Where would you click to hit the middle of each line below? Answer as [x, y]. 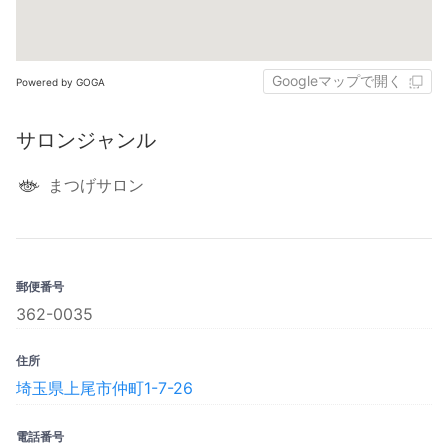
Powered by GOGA [60, 81]
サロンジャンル [86, 140]
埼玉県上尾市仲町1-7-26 [104, 388]
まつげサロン [96, 185]
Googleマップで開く [337, 80]
